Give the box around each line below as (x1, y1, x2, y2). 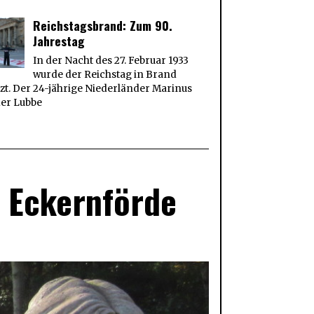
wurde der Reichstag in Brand (33, 69, 177, 81)
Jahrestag (33, 32, 86, 50)
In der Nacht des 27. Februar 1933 (33, 55, 189, 67)
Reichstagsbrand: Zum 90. (33, 16, 173, 35)
